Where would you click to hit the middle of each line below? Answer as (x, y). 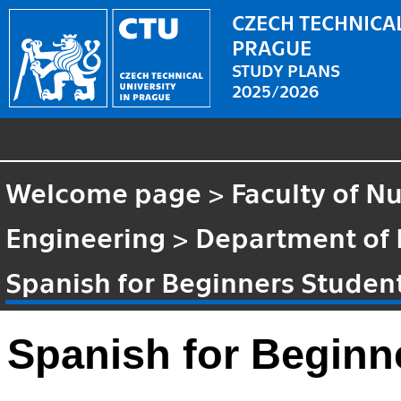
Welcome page (104, 191)
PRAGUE (272, 46)
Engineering (86, 236)
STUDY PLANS (286, 69)
